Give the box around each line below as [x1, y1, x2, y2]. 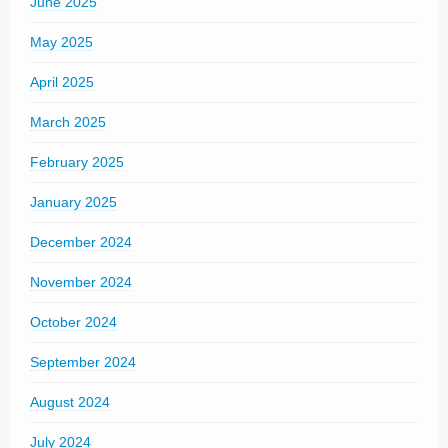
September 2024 [30, 353, 136, 370]
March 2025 [30, 113, 106, 130]
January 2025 [30, 193, 117, 210]
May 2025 [30, 33, 93, 50]
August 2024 [30, 393, 110, 410]
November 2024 [30, 273, 132, 290]
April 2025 [30, 73, 94, 90]
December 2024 [30, 233, 132, 250]
